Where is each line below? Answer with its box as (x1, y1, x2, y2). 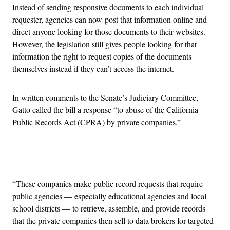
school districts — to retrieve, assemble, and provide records (12, 202, 205, 214)
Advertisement (114, 152, 161, 164)
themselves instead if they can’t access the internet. (12, 63, 174, 74)
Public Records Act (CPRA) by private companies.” (12, 116, 181, 127)
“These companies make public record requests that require (12, 178, 203, 189)
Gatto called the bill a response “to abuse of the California (12, 104, 198, 115)
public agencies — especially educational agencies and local (12, 190, 206, 201)
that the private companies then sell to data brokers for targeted (12, 215, 214, 226)
